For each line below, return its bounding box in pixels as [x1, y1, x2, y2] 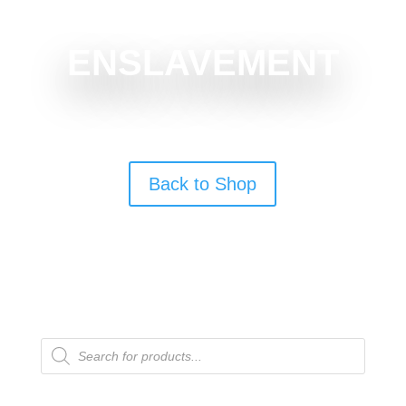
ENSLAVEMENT [66, 43, 339, 83]
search [39, 349, 79, 364]
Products [39, 336, 91, 352]
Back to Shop [149, 174, 257, 195]
